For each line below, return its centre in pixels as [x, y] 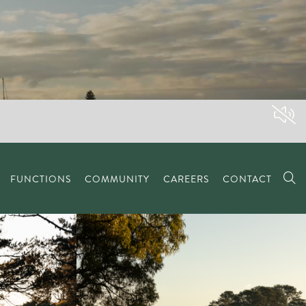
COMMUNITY [117, 179]
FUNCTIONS [40, 179]
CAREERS [186, 179]
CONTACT [247, 179]
